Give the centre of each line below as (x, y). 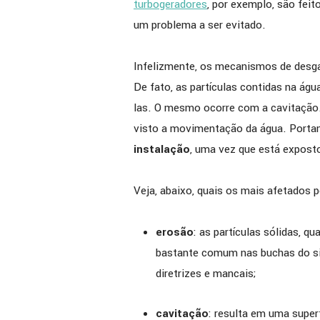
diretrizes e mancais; (206, 273)
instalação (162, 150)
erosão (174, 232)
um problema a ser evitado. (200, 25)
